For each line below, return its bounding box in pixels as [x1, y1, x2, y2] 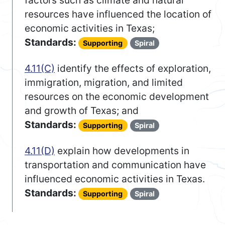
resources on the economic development [25, 90, 209, 103]
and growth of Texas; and [25, 104, 139, 117]
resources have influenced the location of [25, 8, 211, 21]
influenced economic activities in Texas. [25, 173, 205, 185]
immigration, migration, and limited [25, 76, 183, 89]
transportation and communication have [25, 159, 206, 171]
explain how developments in [55, 145, 189, 157]
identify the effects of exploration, [55, 62, 211, 75]
